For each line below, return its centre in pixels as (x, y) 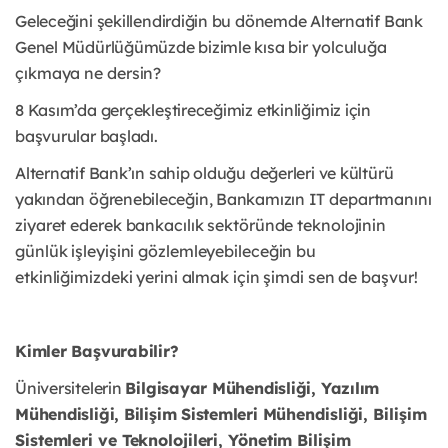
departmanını (380, 198)
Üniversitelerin (70, 387)
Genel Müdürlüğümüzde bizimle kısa (152, 46)
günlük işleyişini (77, 250)
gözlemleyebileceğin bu (227, 250)
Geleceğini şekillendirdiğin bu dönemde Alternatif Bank (219, 20)
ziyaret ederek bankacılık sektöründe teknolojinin (201, 224)
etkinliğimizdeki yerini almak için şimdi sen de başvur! (216, 276)
